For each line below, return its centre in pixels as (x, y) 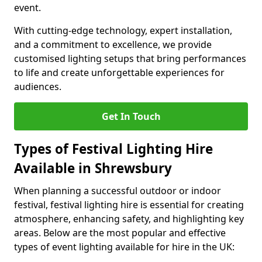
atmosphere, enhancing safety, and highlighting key (129, 219)
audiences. (38, 87)
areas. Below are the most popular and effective (120, 233)
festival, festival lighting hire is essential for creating (129, 205)
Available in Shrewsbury (93, 168)
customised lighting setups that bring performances (130, 58)
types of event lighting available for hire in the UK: (124, 247)
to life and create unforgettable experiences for (119, 73)
